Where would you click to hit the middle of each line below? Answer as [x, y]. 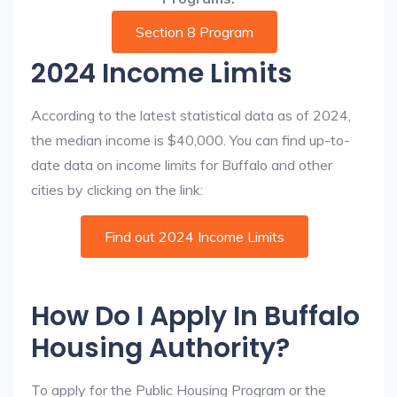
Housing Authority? [160, 348]
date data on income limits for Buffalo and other [182, 165]
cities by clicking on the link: [117, 190]
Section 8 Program [194, 32]
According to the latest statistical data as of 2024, [191, 115]
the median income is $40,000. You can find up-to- [191, 140]
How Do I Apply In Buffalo [195, 316]
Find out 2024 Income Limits [194, 237]
